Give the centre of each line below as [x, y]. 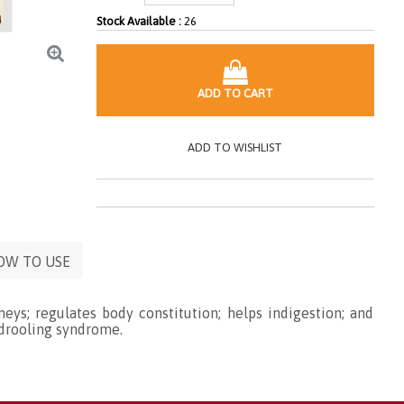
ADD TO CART [235, 93]
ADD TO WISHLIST [235, 147]
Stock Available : [140, 21]
